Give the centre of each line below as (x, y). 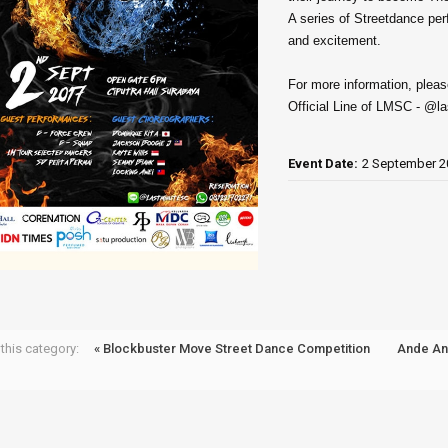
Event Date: (322, 163)
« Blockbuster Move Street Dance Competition (231, 348)
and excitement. (334, 40)
